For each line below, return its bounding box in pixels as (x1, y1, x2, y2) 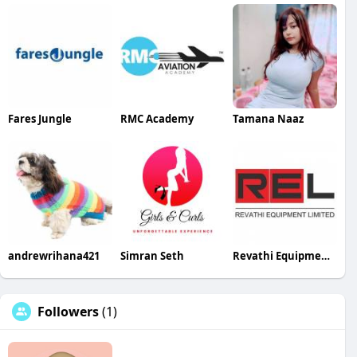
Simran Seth (120, 248, 184, 263)
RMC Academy (120, 111, 194, 126)
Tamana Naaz (232, 111, 304, 126)
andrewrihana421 (8, 248, 100, 263)
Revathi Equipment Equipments (320, 248, 330, 263)
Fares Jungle (8, 111, 72, 126)
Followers (37, 302, 99, 320)
